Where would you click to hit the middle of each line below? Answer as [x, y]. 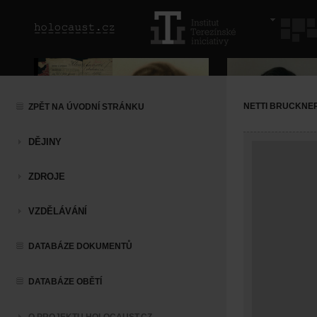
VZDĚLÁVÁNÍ [58, 211]
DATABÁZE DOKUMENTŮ [80, 246]
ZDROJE [47, 177]
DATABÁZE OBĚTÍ [65, 282]
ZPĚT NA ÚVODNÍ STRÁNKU [86, 107]
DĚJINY [45, 142]
